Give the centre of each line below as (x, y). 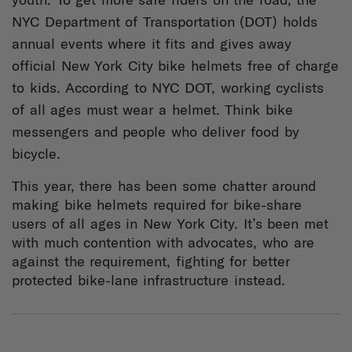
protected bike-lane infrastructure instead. (159, 280)
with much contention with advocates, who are (163, 243)
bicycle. (44, 154)
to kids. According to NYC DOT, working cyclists (168, 88)
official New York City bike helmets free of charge (175, 66)
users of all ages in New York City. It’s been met (170, 224)
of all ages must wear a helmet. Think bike (152, 110)
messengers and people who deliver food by (156, 132)
